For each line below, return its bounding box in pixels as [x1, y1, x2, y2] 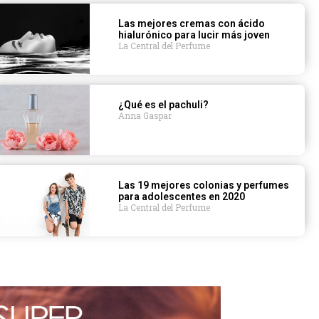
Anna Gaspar [118, 109, 172, 121]
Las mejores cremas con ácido [118, 17, 266, 29]
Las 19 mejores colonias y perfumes [118, 179, 290, 192]
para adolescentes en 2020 [118, 191, 246, 203]
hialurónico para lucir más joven [118, 28, 271, 41]
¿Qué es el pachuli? [118, 98, 209, 110]
